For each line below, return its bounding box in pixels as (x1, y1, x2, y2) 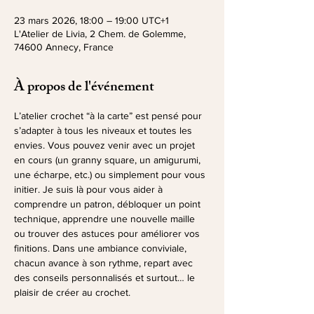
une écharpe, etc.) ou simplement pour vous (14, 169, 208, 180)
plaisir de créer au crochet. (14, 287, 130, 298)
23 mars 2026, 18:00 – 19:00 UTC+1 (14, 15, 169, 26)
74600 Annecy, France (14, 41, 114, 53)
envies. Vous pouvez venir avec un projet (14, 139, 198, 151)
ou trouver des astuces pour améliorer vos (14, 228, 203, 239)
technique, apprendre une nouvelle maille (14, 213, 198, 224)
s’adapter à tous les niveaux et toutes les (14, 125, 195, 136)
